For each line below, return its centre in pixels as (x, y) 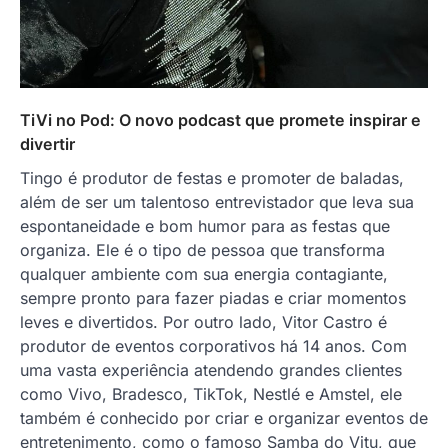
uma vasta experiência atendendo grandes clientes (211, 369)
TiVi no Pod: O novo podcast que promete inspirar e (220, 119)
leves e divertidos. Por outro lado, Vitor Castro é (203, 321)
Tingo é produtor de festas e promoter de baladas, (212, 177)
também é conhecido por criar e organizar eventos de (224, 417)
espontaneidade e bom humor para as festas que (205, 225)
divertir (47, 143)
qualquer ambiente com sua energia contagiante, (204, 273)
